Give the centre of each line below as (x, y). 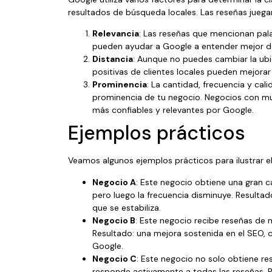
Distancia (113, 59)
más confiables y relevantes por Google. (173, 110)
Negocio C (114, 258)
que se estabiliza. (127, 207)
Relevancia (116, 34)
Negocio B (114, 220)
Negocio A (114, 182)
